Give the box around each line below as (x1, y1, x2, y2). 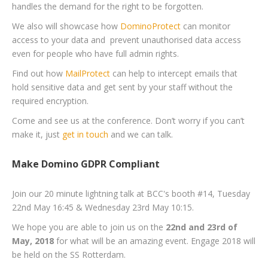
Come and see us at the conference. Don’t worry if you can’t (12, 115, 245, 126)
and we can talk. (108, 129, 173, 140)
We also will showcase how (12, 20, 120, 32)
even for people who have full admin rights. (12, 48, 179, 59)
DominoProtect (120, 20, 181, 32)
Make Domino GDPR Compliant (12, 157, 160, 170)
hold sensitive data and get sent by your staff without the (12, 81, 233, 93)
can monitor (181, 20, 230, 32)
